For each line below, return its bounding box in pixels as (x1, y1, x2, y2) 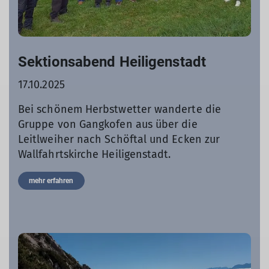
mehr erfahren (29, 176, 74, 185)
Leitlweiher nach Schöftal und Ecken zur (18, 132, 220, 146)
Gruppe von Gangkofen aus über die (18, 117, 198, 131)
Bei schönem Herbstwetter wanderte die (18, 102, 221, 116)
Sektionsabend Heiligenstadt (18, 53, 206, 70)
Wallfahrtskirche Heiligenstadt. (18, 147, 171, 161)
